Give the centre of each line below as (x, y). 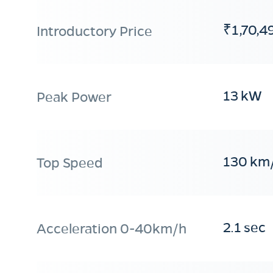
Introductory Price (94, 31)
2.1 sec (244, 227)
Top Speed (70, 162)
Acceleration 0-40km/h (112, 228)
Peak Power (74, 97)
